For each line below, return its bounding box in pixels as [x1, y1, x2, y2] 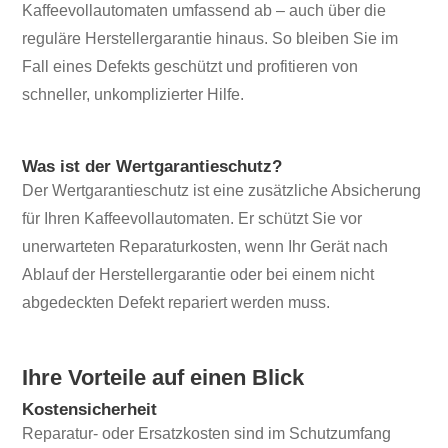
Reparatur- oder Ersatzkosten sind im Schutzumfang [22, 424, 392, 442]
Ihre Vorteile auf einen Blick [22, 365, 305, 391]
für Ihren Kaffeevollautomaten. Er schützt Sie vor [22, 210, 363, 228]
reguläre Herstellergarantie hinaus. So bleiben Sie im [22, 30, 399, 48]
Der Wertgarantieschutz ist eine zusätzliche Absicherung [22, 182, 422, 200]
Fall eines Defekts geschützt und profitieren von [22, 58, 359, 76]
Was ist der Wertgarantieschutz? [22, 157, 283, 177]
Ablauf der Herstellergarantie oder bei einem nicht [22, 266, 375, 284]
